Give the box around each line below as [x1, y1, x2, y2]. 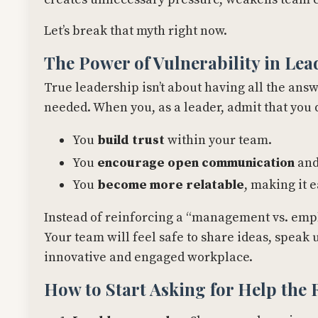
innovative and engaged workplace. [44, 249, 253, 266]
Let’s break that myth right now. [44, 23, 227, 40]
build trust [97, 132, 165, 149]
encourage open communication [97, 154, 295, 171]
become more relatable [97, 177, 244, 194]
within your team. [165, 132, 272, 149]
